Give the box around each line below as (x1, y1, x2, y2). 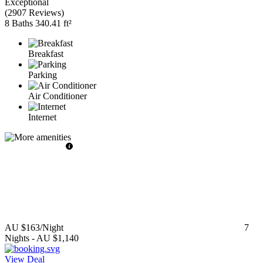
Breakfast (28, 48, 63, 59)
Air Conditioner (28, 90, 87, 101)
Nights (5, 232, 29, 243)
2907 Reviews (8, 7, 61, 18)
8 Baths (5, 18, 33, 28)
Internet (28, 112, 56, 122)
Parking (28, 69, 57, 80)
